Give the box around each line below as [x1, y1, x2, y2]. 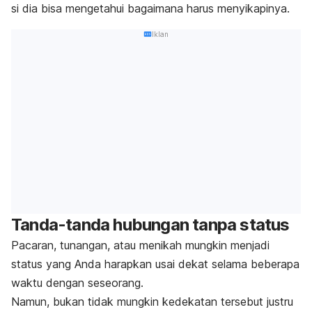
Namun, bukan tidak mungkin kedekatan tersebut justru [11, 295, 293, 309]
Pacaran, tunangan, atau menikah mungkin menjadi [11, 238, 270, 253]
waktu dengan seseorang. [11, 276, 143, 290]
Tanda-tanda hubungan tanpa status [11, 214, 290, 235]
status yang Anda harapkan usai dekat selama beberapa [11, 257, 299, 272]
